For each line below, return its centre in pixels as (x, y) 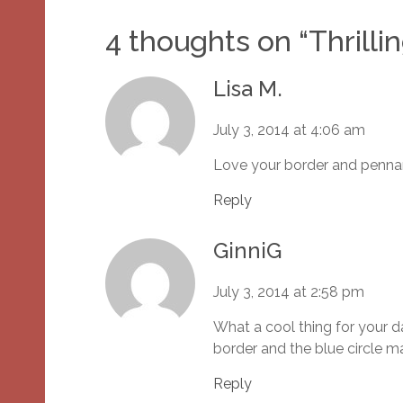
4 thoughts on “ (207, 41)
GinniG (247, 251)
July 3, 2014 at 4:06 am (289, 130)
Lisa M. (248, 89)
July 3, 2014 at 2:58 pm (289, 292)
